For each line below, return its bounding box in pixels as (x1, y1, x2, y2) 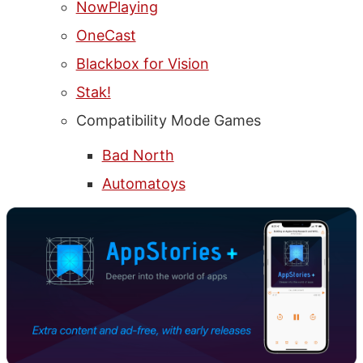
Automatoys (101, 174, 186, 192)
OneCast (75, 26, 136, 44)
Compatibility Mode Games (75, 111, 261, 129)
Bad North (101, 146, 174, 164)
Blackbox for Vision (75, 54, 209, 72)
